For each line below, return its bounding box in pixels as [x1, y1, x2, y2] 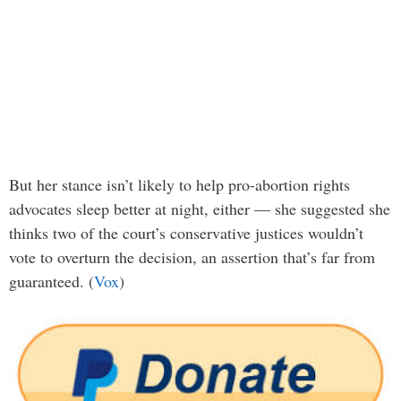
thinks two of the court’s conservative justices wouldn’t [9, 222, 363, 244]
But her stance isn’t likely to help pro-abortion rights [9, 174, 350, 196]
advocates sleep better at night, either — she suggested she [9, 198, 390, 220]
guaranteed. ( [9, 270, 94, 293]
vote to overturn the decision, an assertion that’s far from [9, 246, 375, 269]
